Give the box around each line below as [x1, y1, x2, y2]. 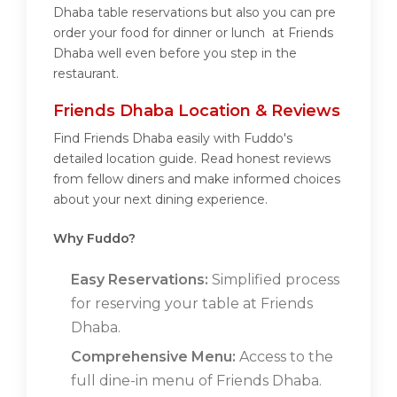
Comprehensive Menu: [71, 348, 236, 366]
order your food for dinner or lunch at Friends [53, 25, 333, 42]
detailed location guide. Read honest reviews [53, 151, 331, 167]
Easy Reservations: [71, 271, 208, 289]
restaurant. [53, 66, 119, 82]
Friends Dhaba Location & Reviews [53, 101, 340, 121]
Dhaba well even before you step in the [53, 45, 297, 62]
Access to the [236, 348, 333, 366]
